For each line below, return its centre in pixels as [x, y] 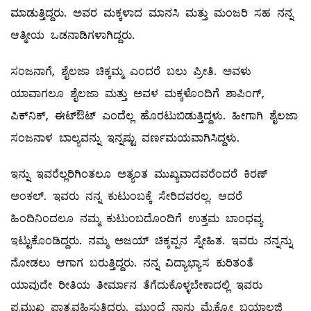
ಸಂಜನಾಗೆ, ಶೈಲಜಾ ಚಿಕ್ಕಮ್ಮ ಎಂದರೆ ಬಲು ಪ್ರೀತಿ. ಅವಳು [131, 72]
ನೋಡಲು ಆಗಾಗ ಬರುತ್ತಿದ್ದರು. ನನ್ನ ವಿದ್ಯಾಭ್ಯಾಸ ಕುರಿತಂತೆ [132, 263]
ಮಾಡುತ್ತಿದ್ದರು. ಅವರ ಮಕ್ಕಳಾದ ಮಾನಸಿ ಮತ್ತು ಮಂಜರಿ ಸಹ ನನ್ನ [152, 13]
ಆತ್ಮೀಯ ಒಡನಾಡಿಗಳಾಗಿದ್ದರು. [73, 35]
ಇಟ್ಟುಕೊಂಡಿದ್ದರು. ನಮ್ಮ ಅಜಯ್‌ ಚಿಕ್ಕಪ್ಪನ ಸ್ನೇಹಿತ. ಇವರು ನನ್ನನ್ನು [151, 241]
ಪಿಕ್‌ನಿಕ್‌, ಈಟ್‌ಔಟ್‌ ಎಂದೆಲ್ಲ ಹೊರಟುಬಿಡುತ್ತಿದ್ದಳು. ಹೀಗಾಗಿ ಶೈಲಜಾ [154, 116]
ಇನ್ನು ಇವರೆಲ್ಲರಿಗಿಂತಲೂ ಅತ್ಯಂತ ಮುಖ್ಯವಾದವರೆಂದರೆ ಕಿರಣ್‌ [139, 174]
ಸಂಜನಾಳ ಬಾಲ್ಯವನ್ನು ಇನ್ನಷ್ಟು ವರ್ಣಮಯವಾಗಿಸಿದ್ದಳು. [125, 138]
